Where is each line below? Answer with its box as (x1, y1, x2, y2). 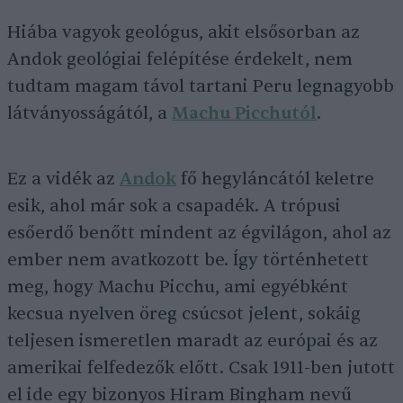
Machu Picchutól (172, 103, 317, 124)
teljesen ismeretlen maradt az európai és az (7, 330, 378, 352)
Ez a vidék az (7, 168, 120, 190)
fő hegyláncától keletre (176, 168, 374, 190)
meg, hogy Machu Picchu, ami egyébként (7, 276, 348, 298)
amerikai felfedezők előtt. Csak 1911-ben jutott (7, 357, 395, 379)
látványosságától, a (7, 103, 172, 124)
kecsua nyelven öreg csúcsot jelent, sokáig (7, 303, 361, 325)
